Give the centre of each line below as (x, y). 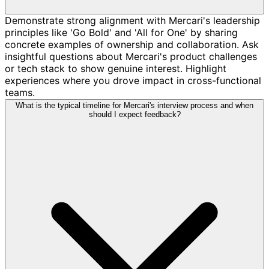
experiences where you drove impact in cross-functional (133, 80)
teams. (20, 92)
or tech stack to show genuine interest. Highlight (116, 68)
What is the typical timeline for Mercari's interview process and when (134, 105)
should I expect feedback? (134, 114)
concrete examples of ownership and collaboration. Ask (132, 44)
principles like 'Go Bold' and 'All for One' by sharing (121, 32)
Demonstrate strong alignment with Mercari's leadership (132, 20)
